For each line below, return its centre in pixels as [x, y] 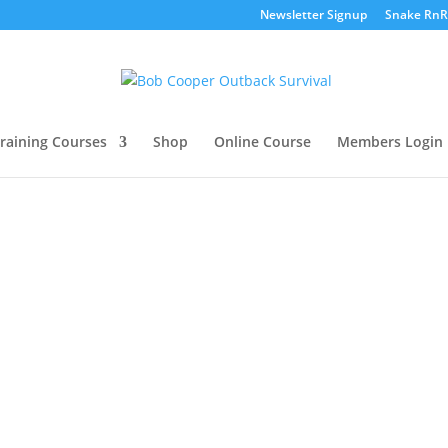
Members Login [390, 141]
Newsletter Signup [313, 14]
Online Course [262, 141]
